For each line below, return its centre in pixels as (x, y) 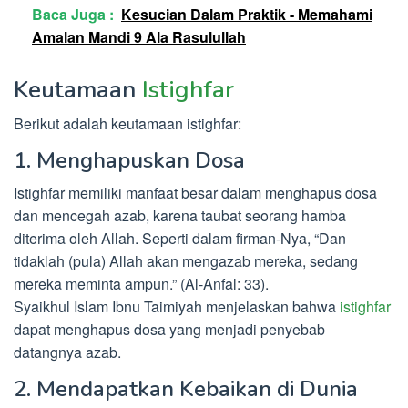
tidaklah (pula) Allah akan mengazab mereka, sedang (186, 260)
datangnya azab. (67, 352)
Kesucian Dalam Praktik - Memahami (247, 14)
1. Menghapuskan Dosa (129, 160)
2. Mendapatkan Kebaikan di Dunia (186, 388)
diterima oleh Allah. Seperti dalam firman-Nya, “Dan (180, 238)
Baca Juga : (73, 14)
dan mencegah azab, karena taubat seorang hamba (180, 215)
